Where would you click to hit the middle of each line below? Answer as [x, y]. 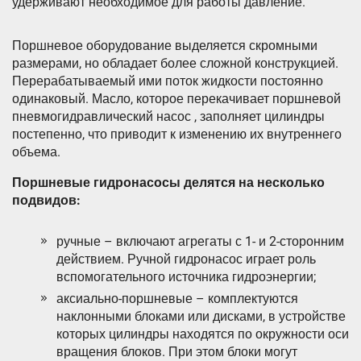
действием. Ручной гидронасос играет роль [186, 259]
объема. [36, 152]
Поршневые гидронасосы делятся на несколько [168, 183]
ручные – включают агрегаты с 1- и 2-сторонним [200, 242]
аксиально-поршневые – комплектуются [177, 299]
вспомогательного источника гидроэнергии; [186, 277]
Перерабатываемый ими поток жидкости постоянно [168, 81]
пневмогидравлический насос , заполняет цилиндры [168, 117]
